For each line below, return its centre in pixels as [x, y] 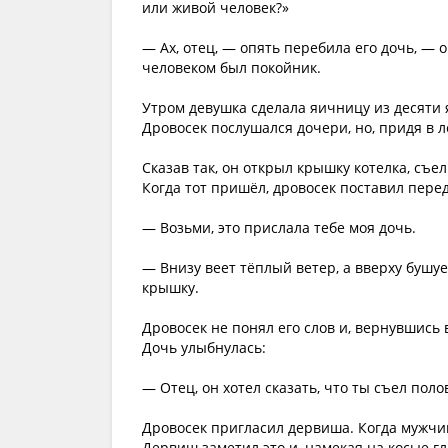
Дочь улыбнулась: [204, 347]
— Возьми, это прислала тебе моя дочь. [279, 227]
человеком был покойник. [231, 67]
